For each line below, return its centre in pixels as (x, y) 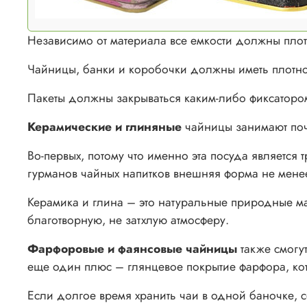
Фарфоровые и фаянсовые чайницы (132, 249)
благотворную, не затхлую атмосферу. (128, 220)
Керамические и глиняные (105, 127)
